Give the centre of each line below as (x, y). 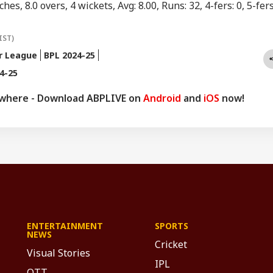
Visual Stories (58, 253)
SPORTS (172, 225)
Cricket (171, 244)
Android (162, 98)
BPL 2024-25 (69, 55)
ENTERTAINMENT (65, 225)
